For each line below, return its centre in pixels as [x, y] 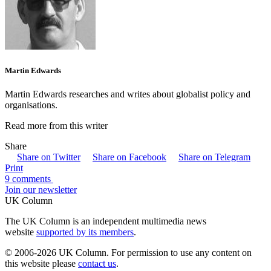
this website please [41, 263]
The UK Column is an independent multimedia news [106, 221]
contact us [97, 263]
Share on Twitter [49, 157]
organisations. [31, 105]
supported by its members [85, 232]
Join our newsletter [41, 189]
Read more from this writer [56, 125]
